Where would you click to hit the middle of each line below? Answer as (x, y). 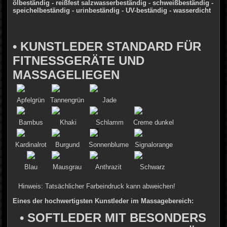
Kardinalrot (31, 144)
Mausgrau (67, 167)
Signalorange (154, 144)
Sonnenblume (108, 144)
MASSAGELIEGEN (66, 74)
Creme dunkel (154, 122)
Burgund (67, 144)
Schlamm (108, 122)
